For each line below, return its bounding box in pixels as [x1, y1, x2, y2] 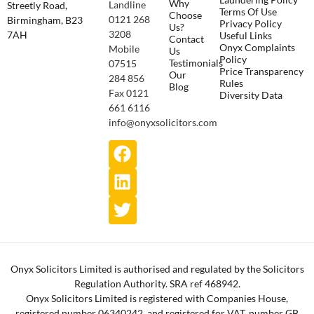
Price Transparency [219, 65, 304, 78]
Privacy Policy [219, 18, 282, 30]
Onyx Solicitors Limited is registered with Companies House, [26, 292, 288, 304]
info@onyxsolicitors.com [108, 116, 217, 129]
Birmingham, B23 [7, 14, 83, 27]
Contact [168, 33, 204, 46]
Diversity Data [219, 89, 283, 102]
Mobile [108, 43, 139, 55]
